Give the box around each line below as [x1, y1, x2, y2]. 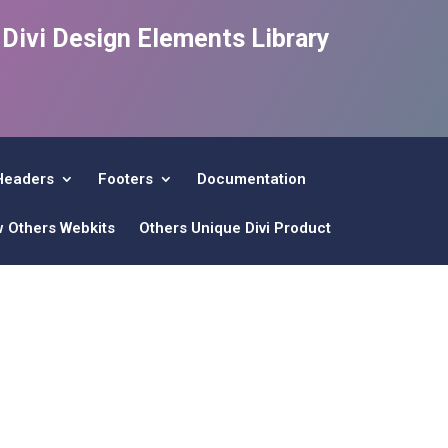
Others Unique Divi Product [138, 218, 331, 237]
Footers [97, 169, 153, 188]
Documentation [196, 169, 306, 188]
